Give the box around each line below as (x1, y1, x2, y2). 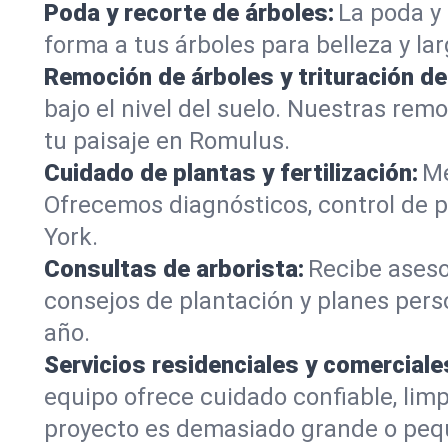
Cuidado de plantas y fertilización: (44, 159, 418, 187)
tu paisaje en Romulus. (44, 127, 290, 155)
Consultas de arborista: (44, 255, 304, 283)
